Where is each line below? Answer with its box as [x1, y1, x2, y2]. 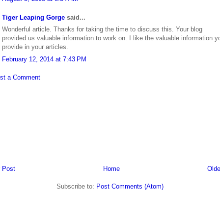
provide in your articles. [2, 43, 68, 51]
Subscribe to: [56, 182, 96, 190]
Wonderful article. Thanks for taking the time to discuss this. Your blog [2, 26, 202, 33]
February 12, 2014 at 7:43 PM [2, 55, 86, 63]
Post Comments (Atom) [96, 182, 164, 190]
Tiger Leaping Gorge [2, 13, 65, 21]
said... [65, 13, 85, 21]
